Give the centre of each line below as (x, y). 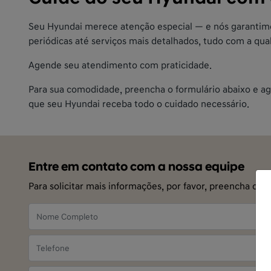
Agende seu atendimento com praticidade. (120, 65)
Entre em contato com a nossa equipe (136, 167)
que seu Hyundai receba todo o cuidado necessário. (139, 104)
